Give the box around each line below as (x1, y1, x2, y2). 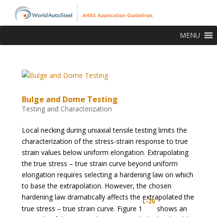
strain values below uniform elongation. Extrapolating (21, 147, 188, 157)
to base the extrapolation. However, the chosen (21, 181, 171, 190)
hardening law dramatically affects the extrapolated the (21, 192, 194, 201)
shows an (155, 203, 187, 213)
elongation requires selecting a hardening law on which (21, 170, 193, 179)
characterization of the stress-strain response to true (21, 136, 188, 146)
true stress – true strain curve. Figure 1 (21, 203, 142, 213)
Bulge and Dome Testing (21, 93, 118, 105)
